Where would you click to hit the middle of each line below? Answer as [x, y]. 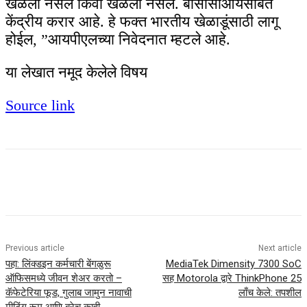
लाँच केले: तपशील [270, 293]
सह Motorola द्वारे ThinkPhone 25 [232, 279]
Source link [40, 106]
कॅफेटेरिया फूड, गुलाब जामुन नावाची [69, 293]
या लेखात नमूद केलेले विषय [76, 73]
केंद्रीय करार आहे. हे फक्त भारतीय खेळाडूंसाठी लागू [142, 22]
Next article [280, 248]
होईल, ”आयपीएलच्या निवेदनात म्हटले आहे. [118, 40]
